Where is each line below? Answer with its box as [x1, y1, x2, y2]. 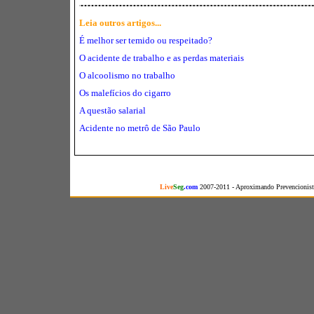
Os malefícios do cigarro [79, 88, 171, 98]
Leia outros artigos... [79, 18, 161, 28]
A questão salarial [79, 105, 146, 116]
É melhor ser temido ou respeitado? [79, 35, 212, 46]
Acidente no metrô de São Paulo [79, 123, 200, 133]
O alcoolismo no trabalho [79, 70, 175, 81]
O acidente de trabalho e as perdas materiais [79, 53, 244, 63]
